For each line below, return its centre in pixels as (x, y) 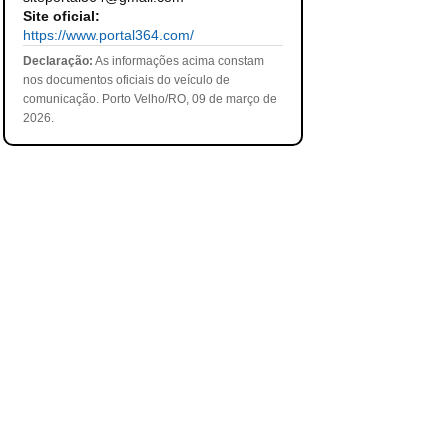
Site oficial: (61, 16)
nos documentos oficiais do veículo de (126, 80)
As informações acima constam (178, 61)
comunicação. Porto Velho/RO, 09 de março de (149, 99)
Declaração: (57, 61)
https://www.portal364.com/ (108, 35)
